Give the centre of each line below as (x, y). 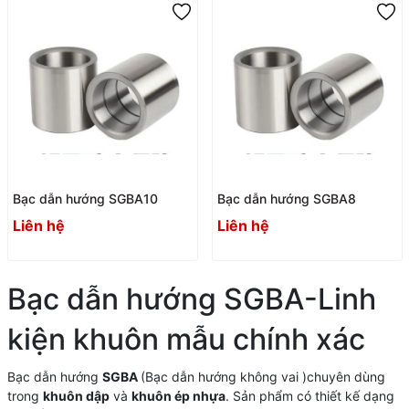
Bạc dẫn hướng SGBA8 (286, 198)
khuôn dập (76, 396)
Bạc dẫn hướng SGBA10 (85, 198)
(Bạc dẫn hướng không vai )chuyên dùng (262, 377)
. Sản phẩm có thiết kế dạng (309, 396)
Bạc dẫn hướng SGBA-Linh (191, 299)
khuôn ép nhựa (178, 396)
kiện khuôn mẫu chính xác (186, 340)
